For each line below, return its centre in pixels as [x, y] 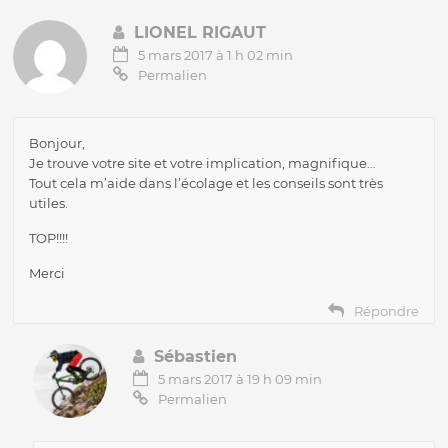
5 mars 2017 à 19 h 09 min [240, 378]
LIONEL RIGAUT [200, 32]
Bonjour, [57, 142]
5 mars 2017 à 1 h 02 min [216, 54]
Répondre [386, 310]
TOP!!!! [49, 237]
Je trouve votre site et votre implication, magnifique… [202, 162]
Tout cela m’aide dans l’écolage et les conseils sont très [206, 182]
